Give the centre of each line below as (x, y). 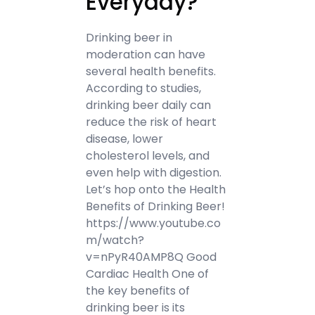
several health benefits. (151, 71)
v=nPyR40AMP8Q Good (152, 257)
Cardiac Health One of (148, 274)
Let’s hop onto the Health (156, 189)
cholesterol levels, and (148, 156)
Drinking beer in (129, 38)
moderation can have (146, 54)
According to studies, (144, 88)
